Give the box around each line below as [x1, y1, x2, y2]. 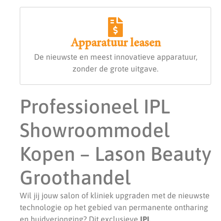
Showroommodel [20, 118, 170, 141]
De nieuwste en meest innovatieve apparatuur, [34, 52, 197, 61]
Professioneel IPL [20, 95, 170, 117]
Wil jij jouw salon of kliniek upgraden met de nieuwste [20, 190, 210, 200]
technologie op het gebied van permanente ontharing [20, 202, 208, 212]
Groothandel [20, 166, 131, 188]
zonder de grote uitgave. [73, 64, 158, 73]
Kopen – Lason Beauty [20, 142, 211, 165]
